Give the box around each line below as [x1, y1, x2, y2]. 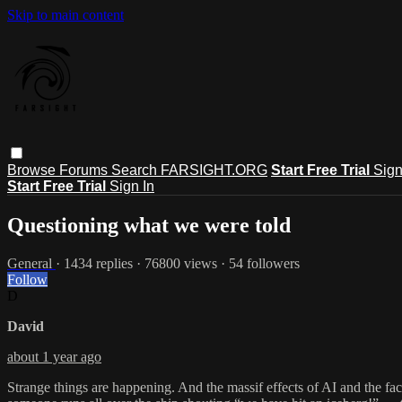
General [7, 255, 56, 271]
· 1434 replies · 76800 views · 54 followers [56, 255, 300, 271]
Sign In [109, 178, 154, 194]
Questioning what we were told [7, 213, 291, 237]
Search [111, 162, 161, 178]
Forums [59, 162, 111, 178]
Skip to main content [7, 7, 124, 22]
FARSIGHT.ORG [161, 162, 267, 178]
